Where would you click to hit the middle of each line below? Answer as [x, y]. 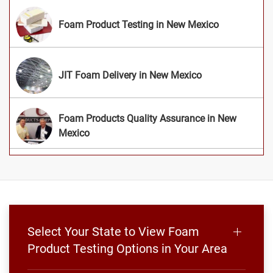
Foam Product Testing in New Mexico [139, 24]
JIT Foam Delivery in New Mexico [130, 75]
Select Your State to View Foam [113, 231]
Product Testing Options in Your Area [127, 248]
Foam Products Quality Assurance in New [147, 118]
